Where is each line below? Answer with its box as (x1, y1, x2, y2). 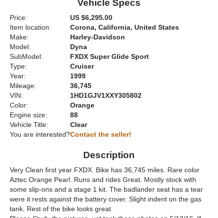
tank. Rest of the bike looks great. (10, 205, 113, 213)
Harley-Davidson (70, 33, 125, 41)
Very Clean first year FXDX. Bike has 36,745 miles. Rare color (10, 166, 200, 174)
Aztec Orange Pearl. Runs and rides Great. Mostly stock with (10, 176, 196, 184)
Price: (10, 14, 27, 22)
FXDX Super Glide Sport (70, 53, 149, 61)
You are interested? (10, 130, 70, 139)
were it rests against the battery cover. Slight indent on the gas (10, 195, 201, 203)
